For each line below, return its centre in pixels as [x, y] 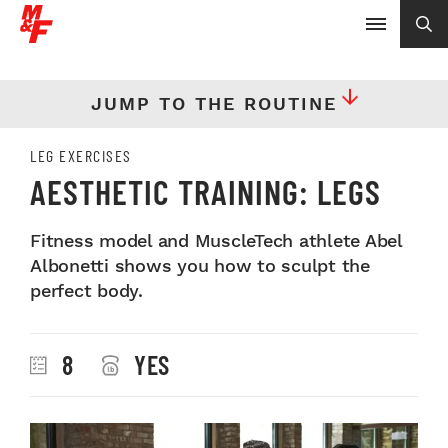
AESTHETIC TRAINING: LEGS [205, 191]
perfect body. [86, 290]
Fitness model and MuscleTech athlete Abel [216, 240]
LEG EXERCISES [81, 155]
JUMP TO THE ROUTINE [213, 103]
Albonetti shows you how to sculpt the [200, 265]
